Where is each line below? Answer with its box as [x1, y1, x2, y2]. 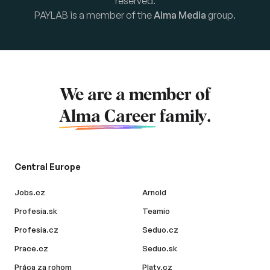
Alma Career [59, 108, 156, 125]
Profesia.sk [14, 206, 57, 216]
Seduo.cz [142, 224, 178, 234]
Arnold [142, 187, 166, 197]
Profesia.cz [14, 224, 58, 234]
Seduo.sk [142, 243, 177, 253]
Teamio [142, 206, 170, 216]
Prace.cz [14, 243, 48, 253]
